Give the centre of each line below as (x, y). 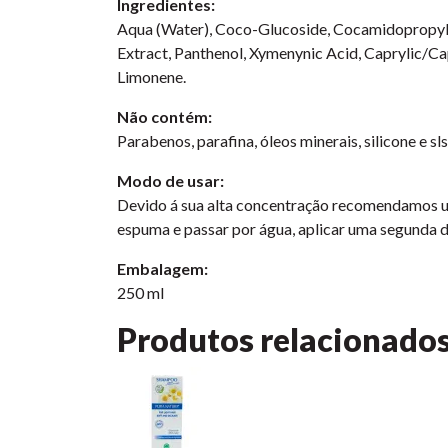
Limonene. (151, 76)
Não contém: (164, 116)
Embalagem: (162, 268)
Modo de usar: (170, 180)
